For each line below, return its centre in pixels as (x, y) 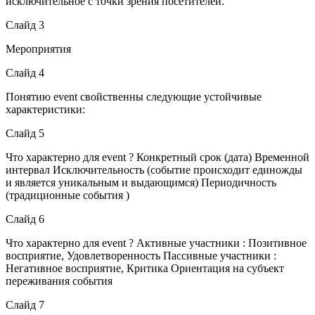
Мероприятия (38, 49)
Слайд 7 (25, 304)
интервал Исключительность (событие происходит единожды (154, 169)
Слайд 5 (25, 133)
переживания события (59, 281)
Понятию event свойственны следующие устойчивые (134, 96)
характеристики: (45, 109)
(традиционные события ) (67, 195)
